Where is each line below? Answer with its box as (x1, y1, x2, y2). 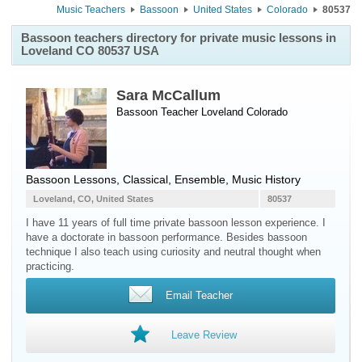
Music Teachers (57, 4, 125, 15)
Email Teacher (165, 289, 233, 301)
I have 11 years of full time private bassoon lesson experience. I (26, 217, 326, 229)
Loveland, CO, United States (33, 194, 154, 204)
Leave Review (170, 329, 237, 341)
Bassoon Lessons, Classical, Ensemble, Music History (26, 173, 301, 186)
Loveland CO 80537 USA (21, 44, 159, 57)
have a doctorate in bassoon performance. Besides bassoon (26, 231, 307, 243)
